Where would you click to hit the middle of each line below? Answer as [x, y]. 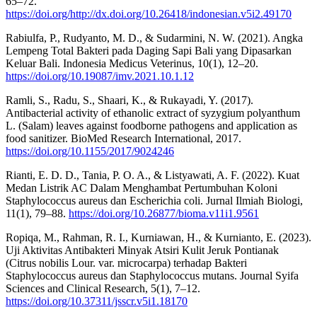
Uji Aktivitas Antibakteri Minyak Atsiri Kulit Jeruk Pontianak [142, 250]
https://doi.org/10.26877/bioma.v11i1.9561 [164, 213]
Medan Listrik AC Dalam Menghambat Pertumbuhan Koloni [142, 188]
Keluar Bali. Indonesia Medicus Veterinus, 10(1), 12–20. [132, 63]
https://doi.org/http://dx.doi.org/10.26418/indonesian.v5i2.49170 [149, 13]
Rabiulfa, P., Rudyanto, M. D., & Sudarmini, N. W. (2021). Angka [154, 38]
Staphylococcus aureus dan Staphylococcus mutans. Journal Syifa [152, 275]
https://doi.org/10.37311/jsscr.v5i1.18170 [97, 301]
